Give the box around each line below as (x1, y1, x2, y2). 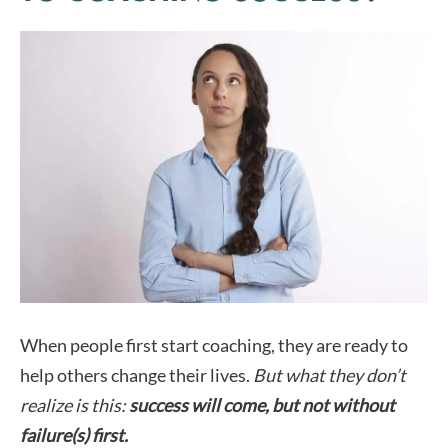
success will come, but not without (126, 394, 395, 417)
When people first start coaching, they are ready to (20, 334, 408, 357)
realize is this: (20, 394, 126, 417)
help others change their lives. (20, 364, 253, 387)
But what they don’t (253, 364, 406, 387)
